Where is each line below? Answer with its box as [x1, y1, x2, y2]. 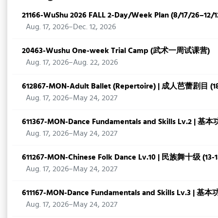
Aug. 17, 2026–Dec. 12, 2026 [26, 20, 116, 33]
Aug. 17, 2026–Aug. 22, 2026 [26, 56, 118, 68]
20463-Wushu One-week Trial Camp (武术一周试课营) [22, 44, 210, 56]
